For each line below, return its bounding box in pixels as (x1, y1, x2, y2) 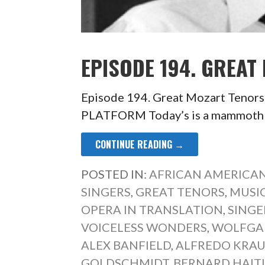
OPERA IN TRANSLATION (81, 202, 224, 216)
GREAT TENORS (135, 184, 225, 199)
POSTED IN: (81, 166, 150, 181)
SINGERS (81, 184, 131, 199)
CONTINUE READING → (95, 137, 185, 151)
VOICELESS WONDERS (81, 219, 208, 234)
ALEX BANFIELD (81, 237, 172, 252)
